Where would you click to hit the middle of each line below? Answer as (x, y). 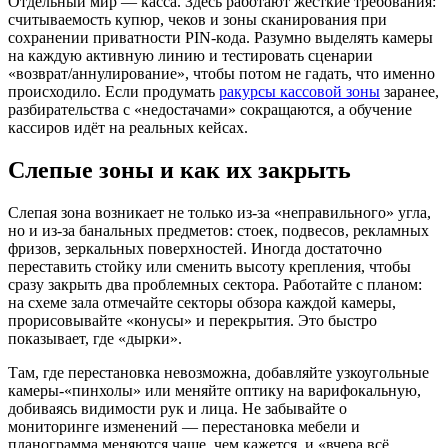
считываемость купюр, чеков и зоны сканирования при (197, 19)
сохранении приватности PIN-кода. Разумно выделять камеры (220, 37)
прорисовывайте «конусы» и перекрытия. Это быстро (192, 320)
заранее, (409, 91)
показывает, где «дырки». (95, 338)
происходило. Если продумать (113, 91)
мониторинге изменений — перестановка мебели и (184, 426)
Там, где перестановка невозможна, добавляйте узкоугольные (218, 372)
